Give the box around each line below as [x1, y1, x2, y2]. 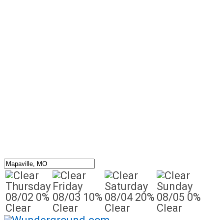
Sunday [157, 180, 192, 192]
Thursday [5, 180, 51, 192]
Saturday [105, 180, 148, 192]
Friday [53, 180, 82, 192]
